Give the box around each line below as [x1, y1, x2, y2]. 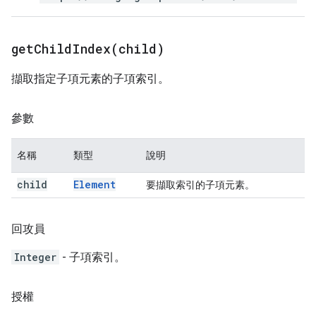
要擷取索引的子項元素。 [146, 179, 255, 190]
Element [73, 178, 116, 191]
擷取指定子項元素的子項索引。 [11, 72, 169, 85]
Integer [14, 250, 56, 264]
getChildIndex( [11, 40, 119, 57]
